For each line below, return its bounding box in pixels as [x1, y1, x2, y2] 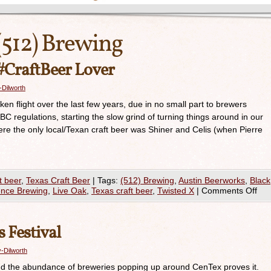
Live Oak [53, 186, 87, 195]
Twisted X [157, 186, 194, 195]
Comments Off [201, 186, 257, 195]
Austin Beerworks [178, 175, 245, 185]
